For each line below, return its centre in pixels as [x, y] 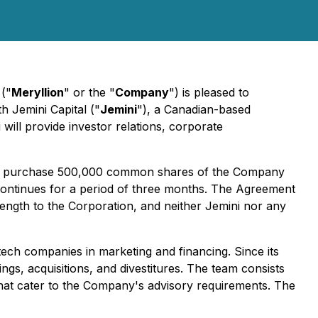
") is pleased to [209, 92]
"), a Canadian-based [194, 109]
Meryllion [38, 92]
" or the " [89, 92]
